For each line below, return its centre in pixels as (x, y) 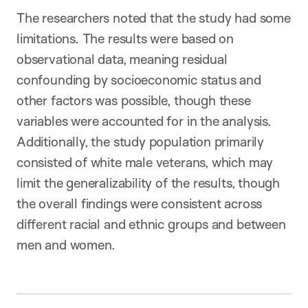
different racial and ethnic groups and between (151, 224)
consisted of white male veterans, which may (145, 162)
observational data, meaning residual (122, 59)
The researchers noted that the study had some (154, 18)
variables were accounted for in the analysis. (144, 121)
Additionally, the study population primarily (140, 141)
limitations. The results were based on (125, 38)
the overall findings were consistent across (140, 203)
